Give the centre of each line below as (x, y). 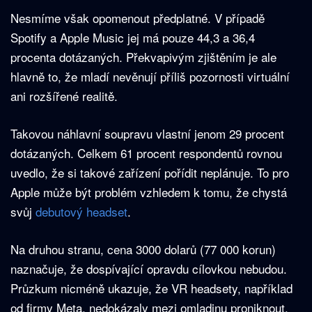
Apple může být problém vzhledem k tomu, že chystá (149, 192)
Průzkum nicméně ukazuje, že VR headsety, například (151, 288)
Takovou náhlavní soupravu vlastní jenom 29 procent (147, 134)
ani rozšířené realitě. (64, 96)
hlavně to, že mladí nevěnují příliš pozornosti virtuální (150, 77)
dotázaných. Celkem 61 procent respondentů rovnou (146, 153)
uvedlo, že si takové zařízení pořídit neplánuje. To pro (150, 173)
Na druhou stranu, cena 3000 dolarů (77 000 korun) (143, 249)
